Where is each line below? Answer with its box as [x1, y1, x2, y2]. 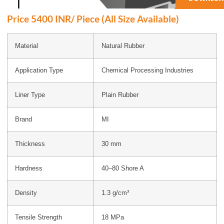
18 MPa [101, 214, 124, 221]
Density [15, 189, 37, 196]
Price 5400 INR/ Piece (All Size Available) [7, 13, 179, 24]
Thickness [15, 140, 45, 147]
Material [15, 42, 38, 49]
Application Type [15, 67, 63, 74]
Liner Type [15, 91, 45, 98]
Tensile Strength [15, 214, 62, 221]
